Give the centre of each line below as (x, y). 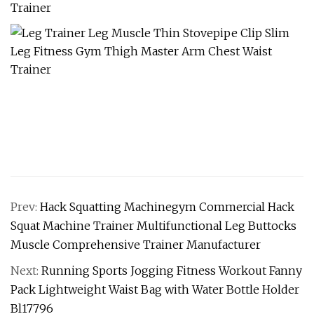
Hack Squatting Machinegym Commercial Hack (167, 207)
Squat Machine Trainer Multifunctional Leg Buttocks (153, 226)
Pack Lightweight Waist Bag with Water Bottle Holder (155, 289)
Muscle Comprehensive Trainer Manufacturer (136, 245)
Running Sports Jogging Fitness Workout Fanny (172, 271)
